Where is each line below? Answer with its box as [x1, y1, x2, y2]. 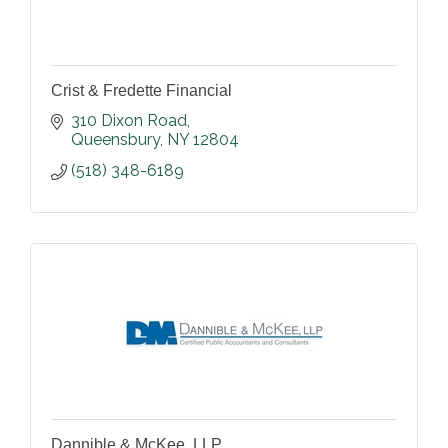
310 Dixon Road [71, 111, 187, 131]
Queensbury [71, 130, 160, 150]
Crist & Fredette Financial [51, 82, 232, 100]
